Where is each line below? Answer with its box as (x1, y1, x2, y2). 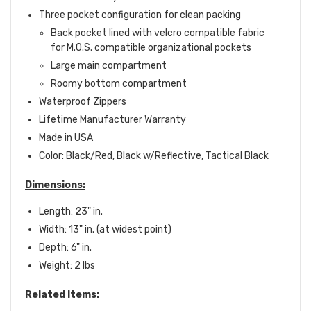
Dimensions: (25, 179, 85, 192)
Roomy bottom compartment (50, 78, 187, 90)
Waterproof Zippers (39, 96, 126, 108)
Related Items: (25, 289, 99, 301)
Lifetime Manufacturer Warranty (39, 114, 186, 126)
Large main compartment (50, 60, 167, 72)
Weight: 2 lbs (39, 260, 95, 272)
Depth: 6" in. (39, 242, 92, 254)
